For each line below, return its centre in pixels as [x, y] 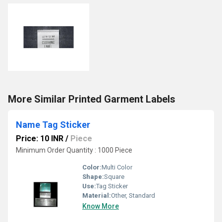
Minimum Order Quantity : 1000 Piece [74, 150]
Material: [97, 195]
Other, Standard [133, 195]
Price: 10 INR [40, 139]
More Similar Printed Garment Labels [92, 99]
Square [114, 177]
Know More [101, 206]
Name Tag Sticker [53, 125]
